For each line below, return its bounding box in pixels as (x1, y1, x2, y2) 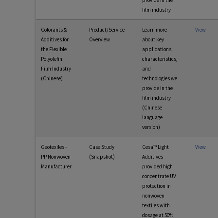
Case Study (89, 144, 114, 150)
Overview (89, 36, 110, 43)
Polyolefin (41, 55, 62, 62)
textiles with (142, 202, 170, 209)
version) (142, 124, 160, 130)
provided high (142, 163, 173, 170)
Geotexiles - (41, 144, 67, 150)
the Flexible (41, 46, 67, 53)
